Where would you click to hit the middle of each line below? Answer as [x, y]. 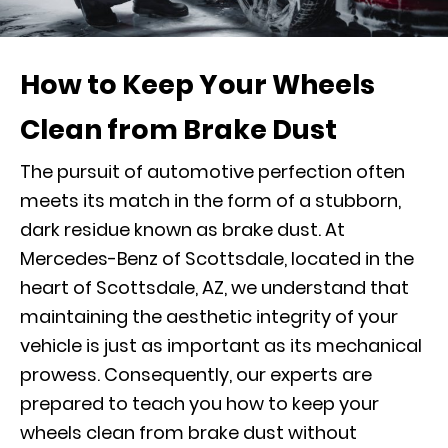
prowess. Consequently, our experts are [196, 374]
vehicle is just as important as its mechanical [221, 345]
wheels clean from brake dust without [188, 432]
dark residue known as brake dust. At [182, 229]
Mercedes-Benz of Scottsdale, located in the [217, 258]
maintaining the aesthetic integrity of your [209, 316]
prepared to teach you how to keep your [199, 403]
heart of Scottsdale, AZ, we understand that [214, 287]
